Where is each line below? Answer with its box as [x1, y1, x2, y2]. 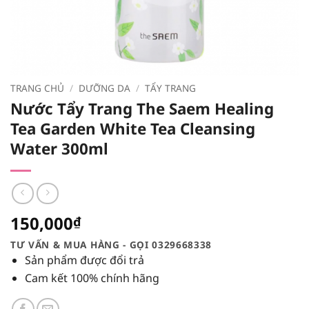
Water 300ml [10, 137, 108, 159]
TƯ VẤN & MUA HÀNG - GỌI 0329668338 [10, 238, 212, 252]
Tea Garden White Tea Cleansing [10, 117, 255, 139]
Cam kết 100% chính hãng [24, 270, 159, 286]
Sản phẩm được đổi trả [24, 252, 144, 268]
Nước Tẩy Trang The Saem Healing [10, 97, 274, 119]
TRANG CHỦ [10, 81, 64, 94]
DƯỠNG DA [79, 81, 131, 94]
